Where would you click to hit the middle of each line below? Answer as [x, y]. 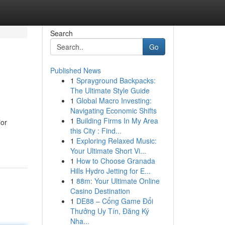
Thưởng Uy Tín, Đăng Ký [109, 211]
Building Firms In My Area [117, 121]
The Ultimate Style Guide [110, 90]
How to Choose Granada [116, 161]
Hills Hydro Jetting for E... [110, 171]
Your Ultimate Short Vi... [108, 151]
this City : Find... [96, 131]
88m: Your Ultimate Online [118, 181]
